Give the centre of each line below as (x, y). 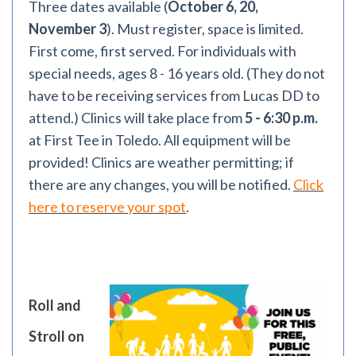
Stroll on (56, 336)
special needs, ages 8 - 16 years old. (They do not (177, 73)
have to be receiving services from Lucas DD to (174, 95)
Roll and (55, 305)
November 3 (68, 29)
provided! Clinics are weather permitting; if (161, 162)
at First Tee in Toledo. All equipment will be (160, 140)
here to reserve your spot (107, 207)
